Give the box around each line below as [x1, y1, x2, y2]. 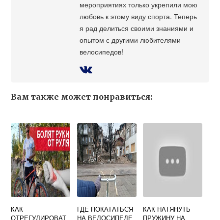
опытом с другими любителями [80, 34, 181, 45]
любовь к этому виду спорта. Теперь [80, 11, 197, 22]
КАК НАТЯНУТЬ [143, 204, 191, 214]
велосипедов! [80, 46, 124, 57]
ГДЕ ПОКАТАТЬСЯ [77, 204, 133, 214]
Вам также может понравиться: [11, 92, 153, 102]
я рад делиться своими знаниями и [80, 23, 194, 33]
